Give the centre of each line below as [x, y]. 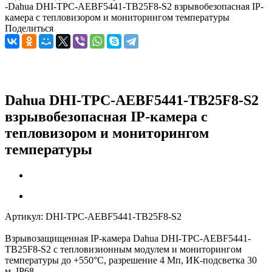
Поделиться [29, 28]
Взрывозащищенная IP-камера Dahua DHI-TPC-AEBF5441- [128, 238]
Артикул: [24, 216]
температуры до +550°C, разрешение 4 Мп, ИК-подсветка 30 [131, 260]
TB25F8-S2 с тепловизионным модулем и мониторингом [123, 249]
